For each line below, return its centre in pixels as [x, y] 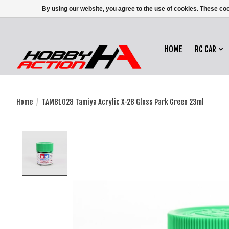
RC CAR [206, 49]
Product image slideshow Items [127, 136]
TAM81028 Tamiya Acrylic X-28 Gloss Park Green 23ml [123, 102]
